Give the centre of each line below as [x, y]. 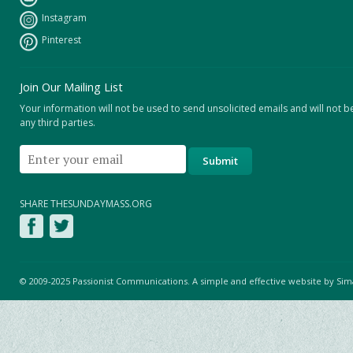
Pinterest [61, 39]
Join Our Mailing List [71, 87]
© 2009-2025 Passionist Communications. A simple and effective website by [178, 281]
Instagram [64, 17]
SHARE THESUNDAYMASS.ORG [86, 204]
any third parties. [58, 122]
